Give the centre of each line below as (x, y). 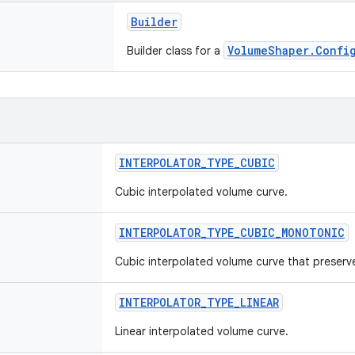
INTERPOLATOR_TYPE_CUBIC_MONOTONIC (232, 233)
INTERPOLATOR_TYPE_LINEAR (199, 302)
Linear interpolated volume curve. (202, 331)
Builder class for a (175, 51)
